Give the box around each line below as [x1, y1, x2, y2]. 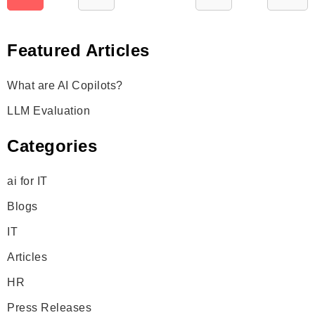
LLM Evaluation [7, 104, 90, 117]
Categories [7, 136, 97, 155]
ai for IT [7, 174, 48, 187]
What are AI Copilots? [7, 79, 123, 91]
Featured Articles [7, 40, 150, 60]
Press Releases [7, 301, 91, 314]
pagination [6, 4, 150, 39]
